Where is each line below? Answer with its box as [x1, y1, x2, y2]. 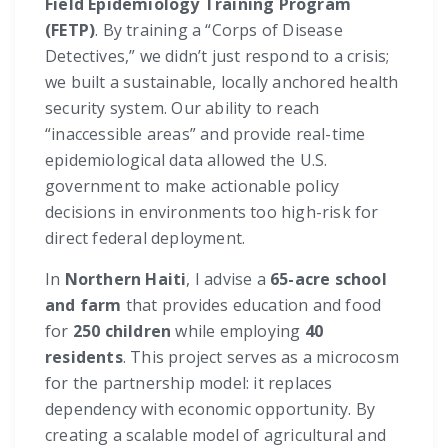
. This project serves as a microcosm [122, 346, 400, 369]
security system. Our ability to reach [45, 97, 320, 120]
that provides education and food [121, 294, 382, 317]
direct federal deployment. [45, 227, 246, 250]
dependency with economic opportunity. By [45, 398, 376, 421]
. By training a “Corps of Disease [95, 19, 343, 42]
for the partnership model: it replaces [45, 372, 333, 395]
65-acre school [270, 268, 387, 291]
